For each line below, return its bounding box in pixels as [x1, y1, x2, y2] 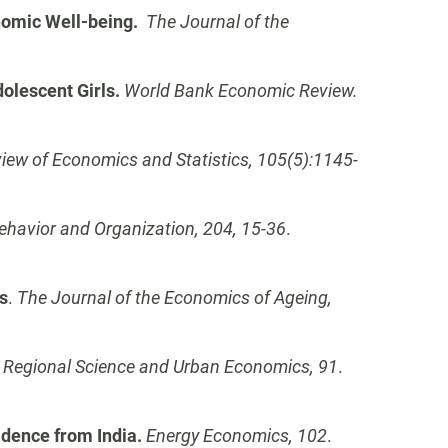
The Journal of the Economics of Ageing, [17, 287, 332, 308]
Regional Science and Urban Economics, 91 [3, 356, 338, 377]
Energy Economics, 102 [146, 425, 327, 446]
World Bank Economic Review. [124, 80, 358, 101]
